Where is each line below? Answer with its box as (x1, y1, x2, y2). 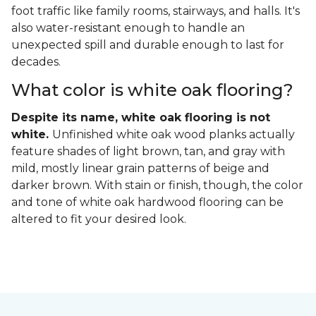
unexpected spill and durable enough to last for (11, 38, 284, 52)
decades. (11, 55, 63, 69)
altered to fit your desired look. (11, 212, 189, 226)
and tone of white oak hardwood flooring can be (11, 195, 284, 209)
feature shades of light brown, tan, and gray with (11, 145, 285, 159)
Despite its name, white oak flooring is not (11, 111, 270, 125)
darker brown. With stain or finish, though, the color (11, 178, 303, 193)
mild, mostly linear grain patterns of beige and (11, 162, 269, 176)
